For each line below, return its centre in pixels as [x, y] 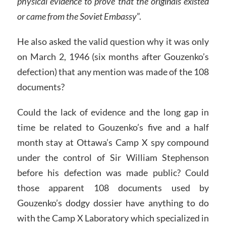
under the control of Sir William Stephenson [113, 157]
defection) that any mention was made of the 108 [113, 72]
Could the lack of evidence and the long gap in [113, 112]
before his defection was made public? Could [113, 172]
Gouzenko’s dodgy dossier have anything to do [113, 203]
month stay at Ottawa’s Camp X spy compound [113, 142]
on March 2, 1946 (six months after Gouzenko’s [113, 57]
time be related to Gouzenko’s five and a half [113, 127]
